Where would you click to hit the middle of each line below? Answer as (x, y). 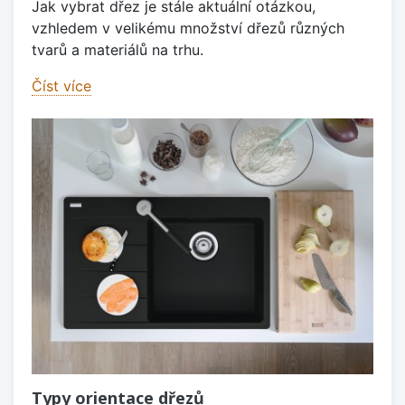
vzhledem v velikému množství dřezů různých (188, 28)
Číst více (61, 85)
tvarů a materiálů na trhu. (118, 49)
